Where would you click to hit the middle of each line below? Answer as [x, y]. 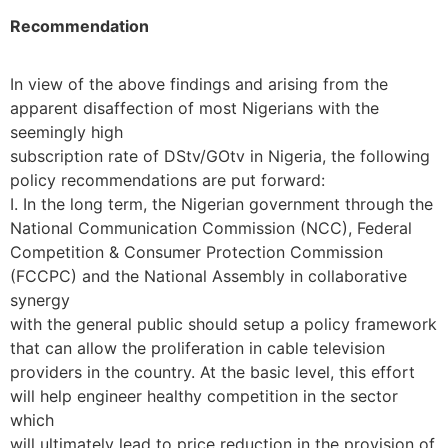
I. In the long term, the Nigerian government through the [221, 204]
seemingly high [66, 132]
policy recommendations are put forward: [167, 180]
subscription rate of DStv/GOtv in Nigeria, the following [220, 156]
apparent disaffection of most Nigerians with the [194, 108]
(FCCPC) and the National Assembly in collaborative [208, 276]
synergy [40, 300]
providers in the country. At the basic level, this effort [212, 372]
